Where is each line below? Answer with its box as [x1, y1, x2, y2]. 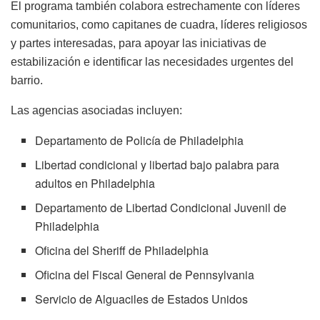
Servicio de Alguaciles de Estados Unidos [35, 290, 249, 307]
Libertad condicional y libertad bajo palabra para [35, 156, 280, 173]
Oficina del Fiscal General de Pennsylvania [35, 266, 255, 283]
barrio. [11, 74, 43, 86]
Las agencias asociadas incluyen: [11, 104, 182, 116]
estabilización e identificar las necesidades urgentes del [11, 55, 294, 68]
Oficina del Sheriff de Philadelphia [35, 241, 209, 259]
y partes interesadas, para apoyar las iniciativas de [11, 36, 266, 49]
